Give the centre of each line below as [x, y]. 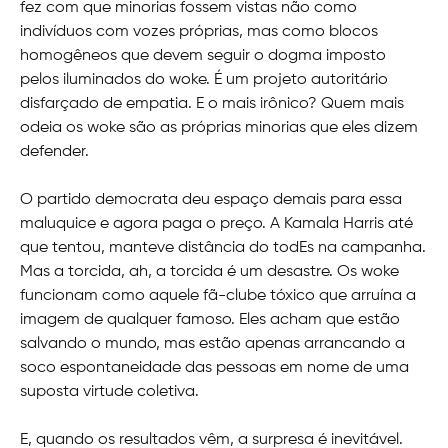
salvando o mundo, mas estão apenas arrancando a [212, 344]
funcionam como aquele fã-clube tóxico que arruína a [218, 296]
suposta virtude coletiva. [109, 392]
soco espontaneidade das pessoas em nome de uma [214, 368]
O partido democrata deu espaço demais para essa [211, 200]
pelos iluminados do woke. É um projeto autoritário [204, 80]
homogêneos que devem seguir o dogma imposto [203, 56]
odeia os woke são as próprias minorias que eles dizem [219, 128]
